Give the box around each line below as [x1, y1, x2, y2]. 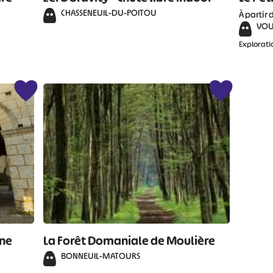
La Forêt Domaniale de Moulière [43, 233, 216, 249]
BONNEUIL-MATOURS [61, 250, 141, 261]
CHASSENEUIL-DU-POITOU [61, 7, 157, 18]
